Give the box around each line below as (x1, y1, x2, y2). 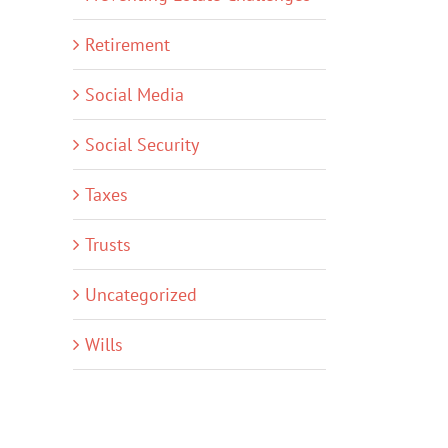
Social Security (85, 132, 199, 157)
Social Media (85, 82, 184, 107)
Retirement (85, 32, 170, 57)
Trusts (85, 232, 131, 257)
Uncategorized (85, 282, 197, 307)
